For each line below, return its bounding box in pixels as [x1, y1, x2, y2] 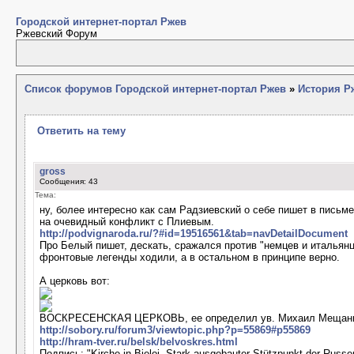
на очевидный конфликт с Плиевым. [40, 216, 214, 228]
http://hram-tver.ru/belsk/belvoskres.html [40, 336, 238, 348]
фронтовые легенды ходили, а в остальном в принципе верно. [40, 251, 340, 263]
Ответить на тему [37, 125, 126, 137]
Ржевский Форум [16, 28, 97, 40]
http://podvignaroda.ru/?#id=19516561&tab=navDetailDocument [40, 228, 348, 239]
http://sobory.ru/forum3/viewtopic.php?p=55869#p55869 [40, 324, 311, 336]
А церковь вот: [40, 275, 110, 287]
